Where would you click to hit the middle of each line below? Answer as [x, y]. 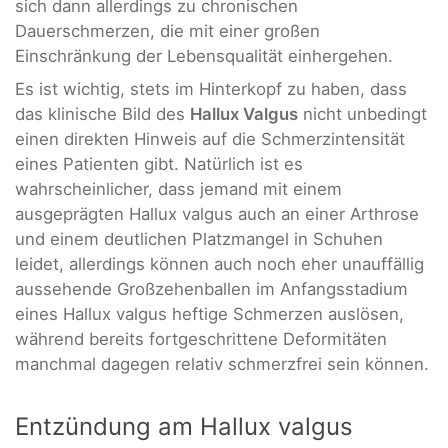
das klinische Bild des [102, 114]
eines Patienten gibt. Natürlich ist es [159, 164]
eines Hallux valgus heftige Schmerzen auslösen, [209, 314]
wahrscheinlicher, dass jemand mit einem [178, 189]
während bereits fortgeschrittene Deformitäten [201, 339]
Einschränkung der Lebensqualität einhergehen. [204, 55]
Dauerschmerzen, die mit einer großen [167, 30]
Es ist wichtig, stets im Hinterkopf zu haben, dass [211, 89]
